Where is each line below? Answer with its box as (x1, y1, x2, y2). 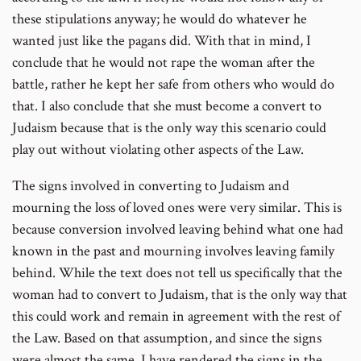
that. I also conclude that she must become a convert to (12, 96, 322, 115)
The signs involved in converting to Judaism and (12, 176, 289, 195)
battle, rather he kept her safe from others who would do (12, 74, 334, 93)
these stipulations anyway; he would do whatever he (12, 9, 307, 28)
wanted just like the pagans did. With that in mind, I (12, 31, 311, 50)
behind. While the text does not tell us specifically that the (12, 263, 342, 282)
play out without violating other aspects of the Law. (12, 139, 313, 159)
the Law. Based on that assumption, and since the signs (12, 328, 322, 347)
